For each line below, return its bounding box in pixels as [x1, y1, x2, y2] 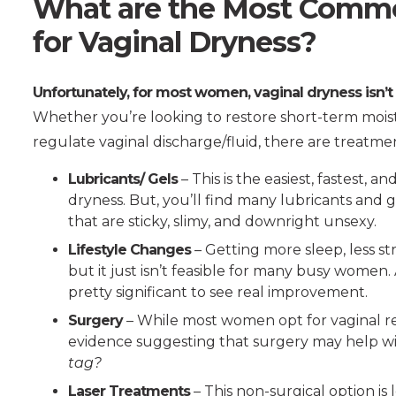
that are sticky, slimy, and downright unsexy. [68, 212, 377, 230]
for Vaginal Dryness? [33, 24, 316, 59]
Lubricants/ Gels [68, 170, 178, 187]
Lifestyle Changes [68, 240, 191, 258]
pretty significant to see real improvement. [68, 283, 368, 301]
